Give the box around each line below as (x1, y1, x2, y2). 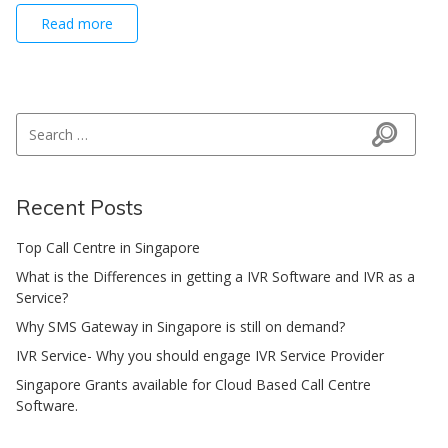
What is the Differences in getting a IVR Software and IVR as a (16, 267, 415, 286)
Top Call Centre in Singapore (16, 238, 200, 257)
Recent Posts (16, 194, 143, 220)
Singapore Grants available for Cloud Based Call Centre (16, 375, 371, 394)
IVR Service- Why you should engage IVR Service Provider (16, 346, 384, 365)
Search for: (15, 113, 85, 132)
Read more (41, 14, 113, 33)
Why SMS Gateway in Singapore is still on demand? (16, 317, 345, 336)
